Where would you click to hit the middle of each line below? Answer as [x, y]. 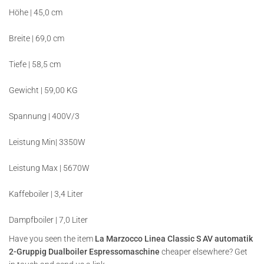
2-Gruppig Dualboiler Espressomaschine [84, 252]
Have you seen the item [52, 239]
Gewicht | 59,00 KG [43, 90]
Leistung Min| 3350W [47, 142]
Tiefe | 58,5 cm [35, 64]
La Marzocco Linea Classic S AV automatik [174, 239]
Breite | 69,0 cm [37, 38]
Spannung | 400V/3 [44, 116]
